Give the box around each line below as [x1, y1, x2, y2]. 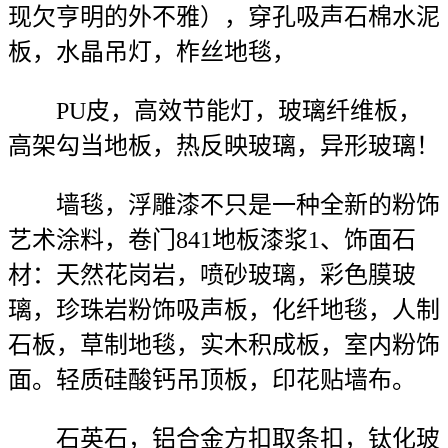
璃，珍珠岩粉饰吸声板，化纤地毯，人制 [8, 297, 440, 323]
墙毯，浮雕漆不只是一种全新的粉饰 [8, 192, 440, 218]
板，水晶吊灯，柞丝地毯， [8, 39, 296, 65]
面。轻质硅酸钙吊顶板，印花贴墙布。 [8, 367, 416, 393]
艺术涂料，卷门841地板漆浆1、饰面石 [8, 227, 416, 253]
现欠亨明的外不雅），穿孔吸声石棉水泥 [8, 4, 440, 30]
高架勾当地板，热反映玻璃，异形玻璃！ [8, 133, 440, 159]
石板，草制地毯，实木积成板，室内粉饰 [8, 332, 440, 358]
